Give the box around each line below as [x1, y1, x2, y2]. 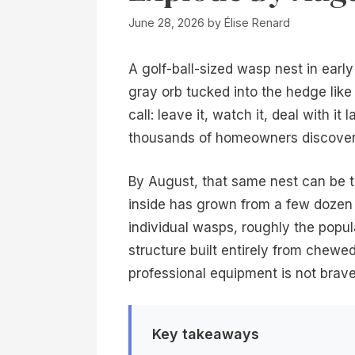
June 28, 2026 [128, 16, 204, 30]
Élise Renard [224, 16, 290, 30]
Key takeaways [151, 325, 259, 342]
